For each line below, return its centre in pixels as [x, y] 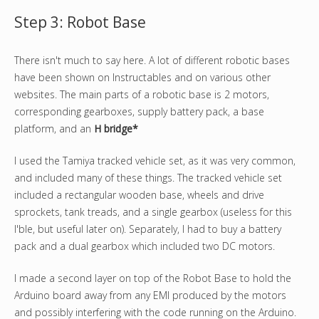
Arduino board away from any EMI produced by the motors [150, 296]
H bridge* [116, 129]
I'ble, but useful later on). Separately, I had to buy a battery [148, 229]
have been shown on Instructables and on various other [142, 78]
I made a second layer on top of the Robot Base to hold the [153, 278]
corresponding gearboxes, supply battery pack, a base [139, 112]
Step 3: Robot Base [80, 22]
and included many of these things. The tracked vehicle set [148, 178]
